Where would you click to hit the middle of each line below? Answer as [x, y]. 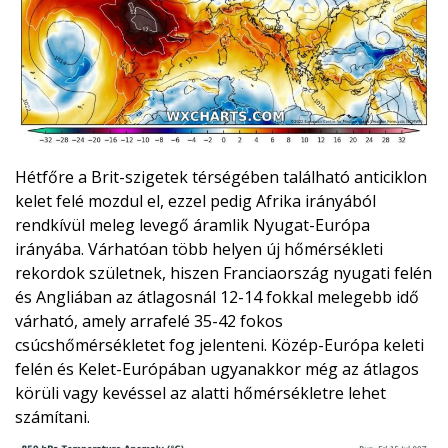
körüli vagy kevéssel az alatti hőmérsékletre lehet [200, 393]
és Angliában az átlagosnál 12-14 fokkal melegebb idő [217, 297]
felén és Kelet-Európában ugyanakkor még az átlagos [217, 369]
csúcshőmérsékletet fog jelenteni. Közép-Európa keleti [219, 345]
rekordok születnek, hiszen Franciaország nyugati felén [223, 273]
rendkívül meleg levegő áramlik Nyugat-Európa [192, 225]
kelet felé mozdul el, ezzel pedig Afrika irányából [195, 201]
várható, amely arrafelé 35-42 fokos [149, 321]
